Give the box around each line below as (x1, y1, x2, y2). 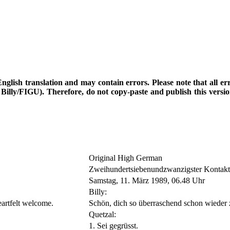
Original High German (89, 154, 162, 163)
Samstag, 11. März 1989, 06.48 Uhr (89, 176, 205, 185)
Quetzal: (89, 210, 116, 219)
